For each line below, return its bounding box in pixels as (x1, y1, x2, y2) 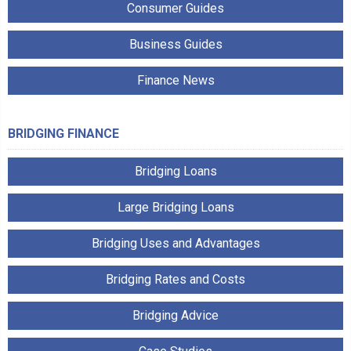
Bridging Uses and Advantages (91, 235, 260, 251)
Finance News (136, 72, 215, 88)
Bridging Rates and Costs (106, 271, 245, 287)
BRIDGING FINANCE (8, 125, 119, 141)
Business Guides (128, 36, 223, 52)
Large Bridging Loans (117, 199, 234, 215)
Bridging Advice (132, 307, 219, 323)
